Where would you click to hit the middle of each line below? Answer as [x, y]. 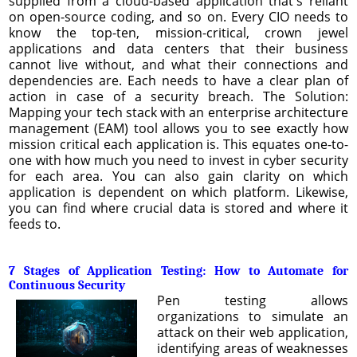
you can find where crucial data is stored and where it [178, 208]
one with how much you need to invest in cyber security [178, 160]
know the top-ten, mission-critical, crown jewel [178, 32]
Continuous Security [67, 285]
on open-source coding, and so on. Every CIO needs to [178, 16]
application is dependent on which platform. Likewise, [178, 192]
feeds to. [35, 224]
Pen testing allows [252, 300]
